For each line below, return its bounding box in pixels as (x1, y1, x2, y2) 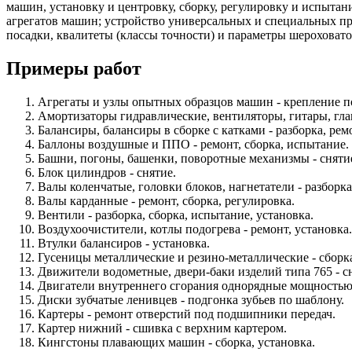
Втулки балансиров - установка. (38, 236, 210, 250)
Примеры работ (6, 57, 141, 79)
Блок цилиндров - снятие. (38, 165, 176, 179)
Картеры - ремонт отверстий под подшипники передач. (38, 306, 335, 321)
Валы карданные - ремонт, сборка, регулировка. (38, 193, 295, 207)
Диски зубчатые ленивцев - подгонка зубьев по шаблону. (38, 292, 344, 306)
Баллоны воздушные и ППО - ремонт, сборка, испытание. (38, 137, 349, 151)
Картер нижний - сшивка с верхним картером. (38, 321, 287, 335)
